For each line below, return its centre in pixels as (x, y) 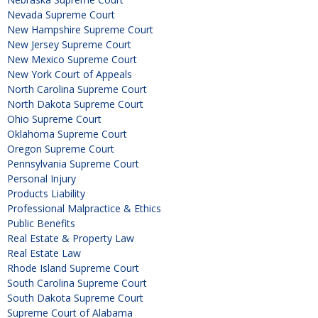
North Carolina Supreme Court (77, 89)
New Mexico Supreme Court (72, 60)
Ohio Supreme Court (54, 119)
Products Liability (46, 194)
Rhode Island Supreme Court (73, 268)
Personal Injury (42, 179)
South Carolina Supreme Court (77, 283)
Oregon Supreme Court (61, 149)
